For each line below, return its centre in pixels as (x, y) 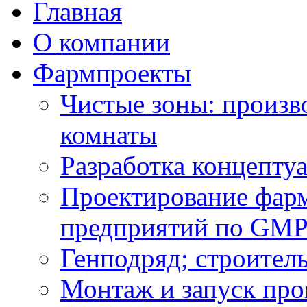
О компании (101, 42)
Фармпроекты (112, 73)
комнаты (109, 135)
